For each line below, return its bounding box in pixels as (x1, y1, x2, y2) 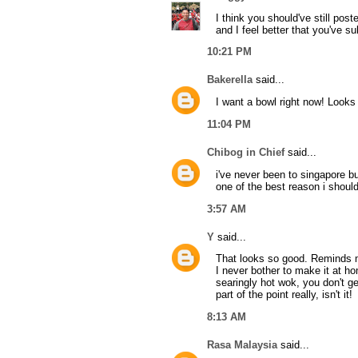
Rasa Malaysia (207, 339, 277, 352)
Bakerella (207, 74, 253, 86)
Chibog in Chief (207, 145, 284, 158)
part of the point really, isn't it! (216, 288, 352, 301)
